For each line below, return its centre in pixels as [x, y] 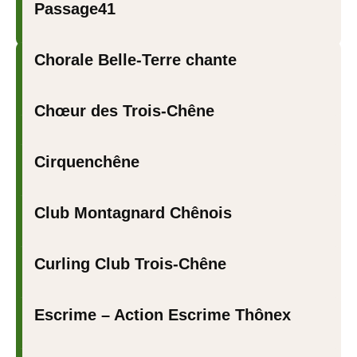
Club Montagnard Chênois [133, 213]
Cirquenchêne [87, 162]
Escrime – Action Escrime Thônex [163, 315]
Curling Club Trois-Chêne [130, 264]
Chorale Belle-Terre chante [135, 60]
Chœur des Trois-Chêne [124, 111]
